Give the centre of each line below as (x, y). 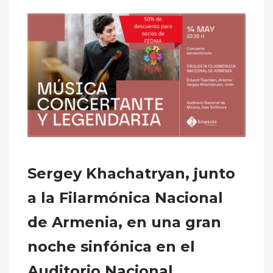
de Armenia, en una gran (124, 222)
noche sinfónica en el (111, 246)
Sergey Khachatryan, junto (131, 173)
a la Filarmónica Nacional (125, 197)
